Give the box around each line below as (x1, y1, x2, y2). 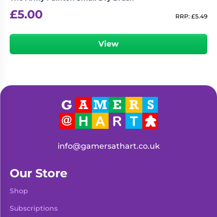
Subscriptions (10, 204, 58, 213)
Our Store (10, 166, 67, 180)
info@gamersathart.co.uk (57, 141, 160, 151)
